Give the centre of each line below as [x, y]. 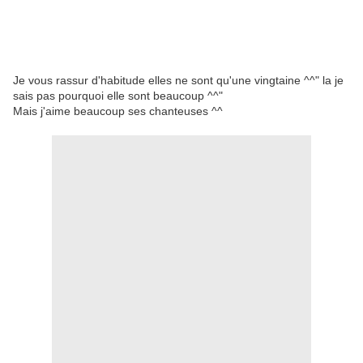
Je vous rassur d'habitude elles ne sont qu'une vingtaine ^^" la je [178, 80]
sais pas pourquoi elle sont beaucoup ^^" [118, 96]
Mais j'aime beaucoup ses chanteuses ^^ [118, 111]
